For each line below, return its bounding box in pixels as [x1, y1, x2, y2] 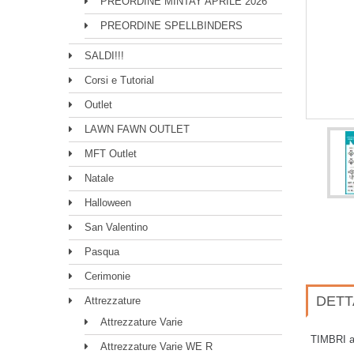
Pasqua [85, 246, 119, 258]
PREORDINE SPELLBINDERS [100, 20, 243, 32]
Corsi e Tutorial [85, 74, 154, 86]
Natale [85, 172, 114, 184]
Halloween [85, 197, 131, 209]
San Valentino [85, 221, 148, 233]
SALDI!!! [85, 50, 124, 62]
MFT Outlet [85, 148, 137, 160]
